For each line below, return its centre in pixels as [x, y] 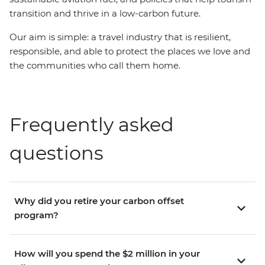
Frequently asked [92, 125]
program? [36, 215]
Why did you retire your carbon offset [99, 201]
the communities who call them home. [95, 65]
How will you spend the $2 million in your [107, 253]
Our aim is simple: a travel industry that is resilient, [120, 37]
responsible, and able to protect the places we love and [130, 51]
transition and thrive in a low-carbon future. [105, 13]
